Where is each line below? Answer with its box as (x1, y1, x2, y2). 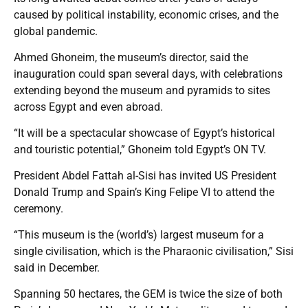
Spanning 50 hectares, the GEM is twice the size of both (14, 287, 283, 300)
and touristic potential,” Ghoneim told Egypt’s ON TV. (14, 142, 266, 156)
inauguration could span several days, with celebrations (14, 67, 283, 80)
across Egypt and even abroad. (14, 100, 163, 113)
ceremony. (14, 201, 63, 215)
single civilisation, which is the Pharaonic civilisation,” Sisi (14, 244, 294, 258)
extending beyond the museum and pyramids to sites (14, 83, 270, 97)
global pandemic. (14, 24, 98, 38)
